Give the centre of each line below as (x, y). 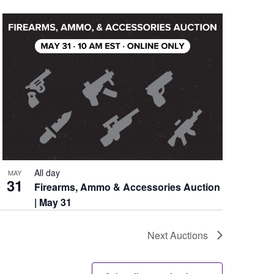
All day (47, 172)
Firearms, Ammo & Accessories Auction (127, 187)
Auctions (189, 235)
